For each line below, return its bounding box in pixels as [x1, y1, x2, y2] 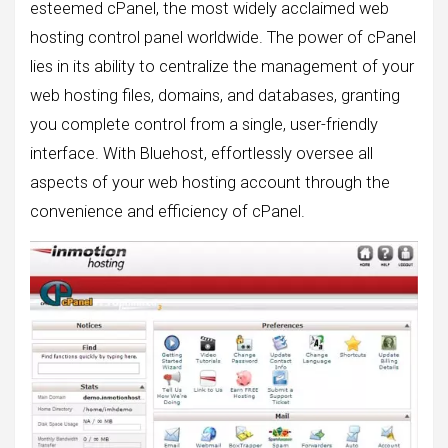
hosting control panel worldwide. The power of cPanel [30, 27, 416, 47]
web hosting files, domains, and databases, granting [30, 85, 400, 105]
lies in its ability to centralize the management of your [30, 56, 414, 76]
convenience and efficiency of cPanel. [30, 201, 305, 221]
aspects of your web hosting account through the [30, 172, 390, 192]
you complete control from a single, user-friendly [30, 114, 378, 134]
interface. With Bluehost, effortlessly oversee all [30, 143, 373, 163]
